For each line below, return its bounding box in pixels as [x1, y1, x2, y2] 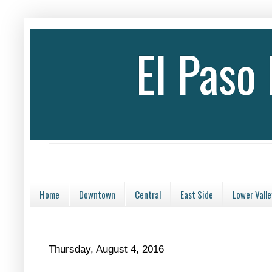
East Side [180, 188, 213, 201]
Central [135, 188, 161, 201]
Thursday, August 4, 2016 [49, 243, 164, 255]
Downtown [79, 188, 115, 201]
